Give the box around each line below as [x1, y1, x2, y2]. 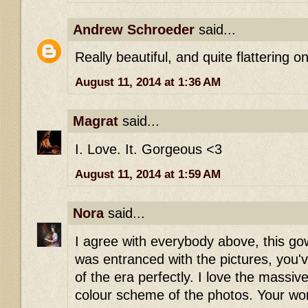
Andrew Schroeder [73, 21, 195, 37]
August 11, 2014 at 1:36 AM [75, 76, 221, 89]
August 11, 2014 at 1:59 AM [75, 168, 221, 181]
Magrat [73, 113, 118, 129]
